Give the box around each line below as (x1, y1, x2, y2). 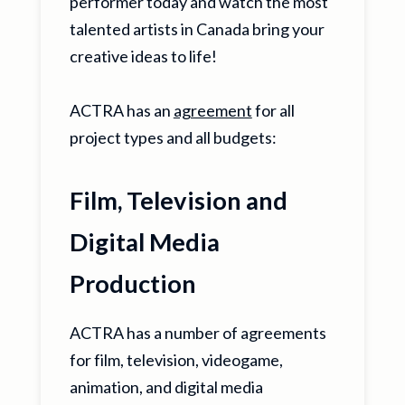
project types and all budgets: (69, 127, 277, 147)
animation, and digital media (69, 377, 263, 397)
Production (69, 268, 196, 298)
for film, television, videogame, (69, 350, 283, 370)
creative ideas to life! (69, 46, 217, 66)
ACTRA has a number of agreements (69, 323, 326, 343)
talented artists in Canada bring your (69, 19, 325, 39)
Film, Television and (69, 185, 287, 215)
